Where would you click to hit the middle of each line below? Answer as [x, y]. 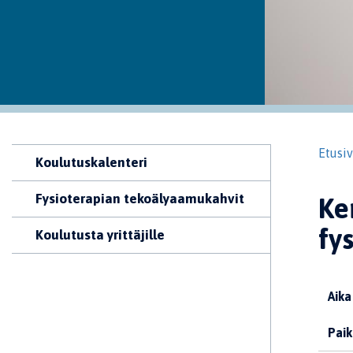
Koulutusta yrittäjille [100, 235]
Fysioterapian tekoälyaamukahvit [140, 199]
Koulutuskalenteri [91, 162]
